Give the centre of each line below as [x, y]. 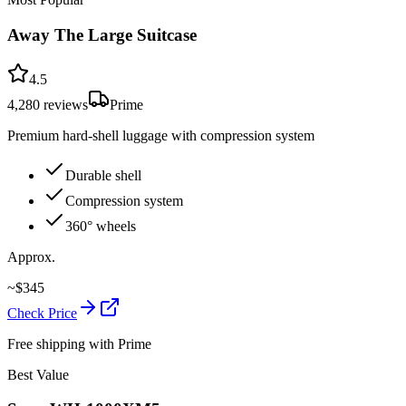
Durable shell [103, 175]
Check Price [42, 313]
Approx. [31, 256]
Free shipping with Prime [79, 343]
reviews [64, 104]
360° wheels [101, 226]
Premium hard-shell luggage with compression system [161, 135]
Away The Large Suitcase [102, 34]
